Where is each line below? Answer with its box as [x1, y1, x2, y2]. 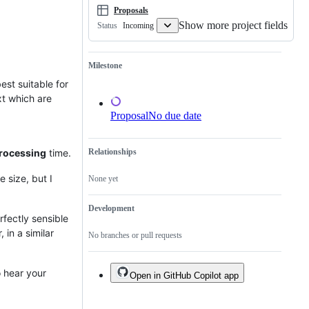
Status [97, 21, 117, 31]
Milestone [88, 61, 122, 71]
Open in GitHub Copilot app [130, 270, 239, 281]
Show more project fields [179, 19, 288, 32]
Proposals [114, 5, 148, 15]
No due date [148, 110, 201, 122]
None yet [88, 174, 118, 184]
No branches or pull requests [88, 230, 182, 241]
